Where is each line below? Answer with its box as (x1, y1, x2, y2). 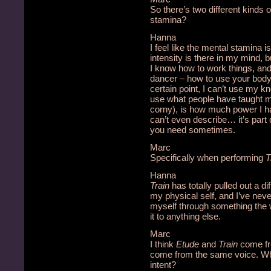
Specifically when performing (150, 152, 266, 163)
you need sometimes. (150, 125, 235, 135)
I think (150, 239, 176, 249)
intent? (150, 260, 176, 270)
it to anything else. (150, 211, 221, 221)
